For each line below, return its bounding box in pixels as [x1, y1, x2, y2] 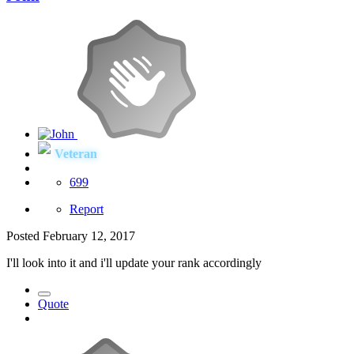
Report [70, 202, 104, 217]
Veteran [55, 147, 97, 161]
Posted [6, 229, 43, 243]
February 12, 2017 [43, 229, 135, 243]
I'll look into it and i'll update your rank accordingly [6, 256, 265, 270]
